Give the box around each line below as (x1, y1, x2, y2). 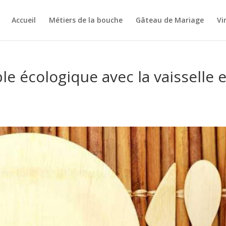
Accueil (11, 15, 36, 25)
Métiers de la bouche (48, 15, 123, 25)
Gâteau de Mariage (135, 15, 204, 25)
